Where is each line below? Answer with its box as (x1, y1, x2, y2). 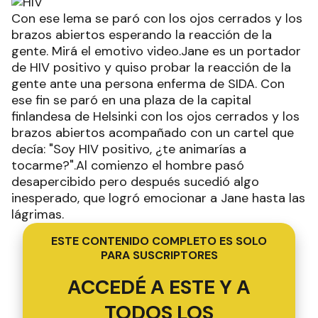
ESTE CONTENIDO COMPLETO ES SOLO (51, 233, 267, 248)
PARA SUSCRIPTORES (100, 247, 218, 263)
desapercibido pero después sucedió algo (11, 172, 259, 190)
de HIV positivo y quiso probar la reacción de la (11, 58, 291, 76)
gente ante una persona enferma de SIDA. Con (11, 75, 285, 92)
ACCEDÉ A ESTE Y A (67, 273, 251, 300)
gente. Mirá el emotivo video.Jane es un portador (11, 42, 301, 60)
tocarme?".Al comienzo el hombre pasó (11, 156, 244, 174)
